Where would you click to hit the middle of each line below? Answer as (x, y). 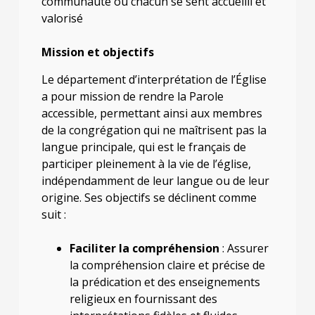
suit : (53, 214)
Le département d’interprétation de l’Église (154, 79)
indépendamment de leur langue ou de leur (155, 180)
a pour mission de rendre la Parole (132, 96)
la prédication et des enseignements (165, 282)
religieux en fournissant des (143, 298)
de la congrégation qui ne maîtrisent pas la (154, 130)
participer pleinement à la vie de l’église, (146, 163)
